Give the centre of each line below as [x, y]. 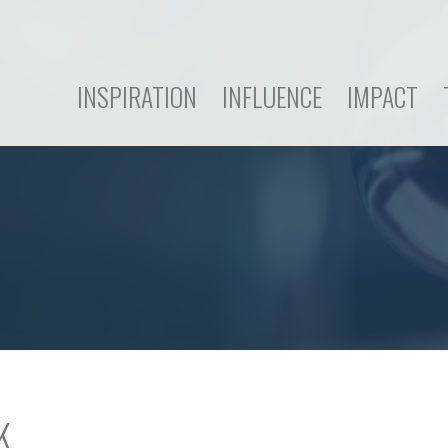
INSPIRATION [137, 96]
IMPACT [382, 96]
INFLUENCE [272, 96]
